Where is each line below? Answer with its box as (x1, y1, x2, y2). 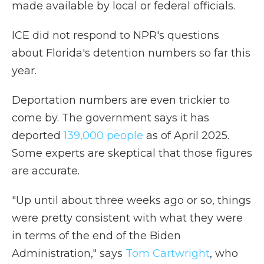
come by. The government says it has (12, 111, 209, 124)
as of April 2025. (143, 129, 229, 142)
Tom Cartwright (126, 247, 210, 260)
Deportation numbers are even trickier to (12, 94, 230, 107)
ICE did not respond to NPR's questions (12, 29, 219, 42)
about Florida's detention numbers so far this (12, 47, 250, 60)
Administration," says (12, 247, 126, 260)
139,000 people (64, 129, 143, 142)
